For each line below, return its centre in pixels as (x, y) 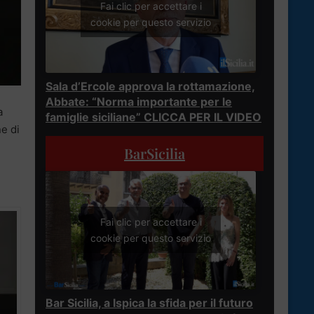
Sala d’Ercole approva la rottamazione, (150, 86)
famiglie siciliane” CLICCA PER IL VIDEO (153, 117)
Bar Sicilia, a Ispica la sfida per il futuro (149, 302)
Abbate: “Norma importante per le (139, 101)
